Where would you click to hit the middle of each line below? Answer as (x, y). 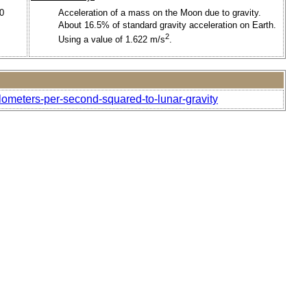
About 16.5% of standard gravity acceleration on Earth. (167, 25)
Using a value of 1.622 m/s (112, 40)
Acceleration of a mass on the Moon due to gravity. (160, 12)
